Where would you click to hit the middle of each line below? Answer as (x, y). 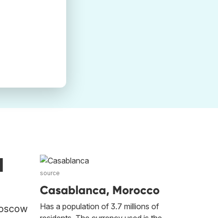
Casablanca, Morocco (100, 190)
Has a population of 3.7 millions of (100, 207)
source (50, 173)
